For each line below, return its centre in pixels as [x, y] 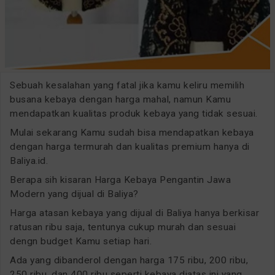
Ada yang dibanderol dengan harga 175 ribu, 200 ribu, [129, 260]
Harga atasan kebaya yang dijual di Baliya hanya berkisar [134, 213]
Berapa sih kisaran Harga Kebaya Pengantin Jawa [120, 180]
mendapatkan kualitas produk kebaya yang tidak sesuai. [134, 113]
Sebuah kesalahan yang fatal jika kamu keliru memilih [127, 85]
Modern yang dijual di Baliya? [74, 194]
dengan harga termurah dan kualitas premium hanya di [130, 146]
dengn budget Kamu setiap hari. [81, 241]
